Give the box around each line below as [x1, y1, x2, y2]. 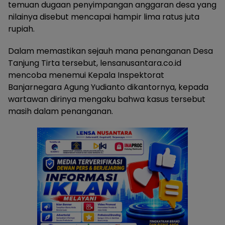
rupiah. [8, 23, 35, 35]
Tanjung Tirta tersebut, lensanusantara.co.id [8, 57, 181, 69]
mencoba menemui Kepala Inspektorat [8, 69, 164, 81]
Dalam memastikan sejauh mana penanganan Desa [8, 45, 213, 57]
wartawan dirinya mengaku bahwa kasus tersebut [8, 93, 205, 105]
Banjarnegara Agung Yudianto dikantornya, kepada [8, 81, 208, 93]
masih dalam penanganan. [8, 105, 113, 117]
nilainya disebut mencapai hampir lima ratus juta [8, 11, 199, 23]
